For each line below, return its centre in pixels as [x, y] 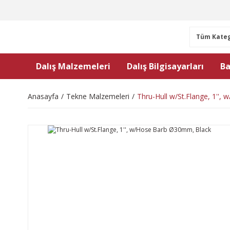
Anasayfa [43, 96]
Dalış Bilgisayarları [165, 66]
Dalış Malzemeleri [73, 66]
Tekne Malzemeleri [98, 96]
